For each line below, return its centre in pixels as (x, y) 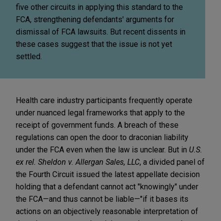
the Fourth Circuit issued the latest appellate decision (108, 174)
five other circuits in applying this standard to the (99, 7)
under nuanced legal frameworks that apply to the (100, 112)
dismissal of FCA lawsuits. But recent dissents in (101, 32)
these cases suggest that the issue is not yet (94, 44)
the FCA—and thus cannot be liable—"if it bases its (102, 199)
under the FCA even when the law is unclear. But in (102, 149)
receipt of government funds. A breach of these (97, 125)
